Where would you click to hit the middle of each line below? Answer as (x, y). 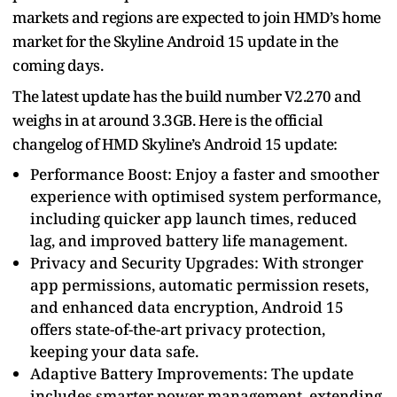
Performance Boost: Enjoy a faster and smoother (205, 174)
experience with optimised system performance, (206, 196)
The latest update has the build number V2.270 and (187, 96)
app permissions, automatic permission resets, (199, 284)
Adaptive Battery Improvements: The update (192, 373)
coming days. (58, 65)
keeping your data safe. (114, 351)
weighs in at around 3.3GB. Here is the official (167, 120)
